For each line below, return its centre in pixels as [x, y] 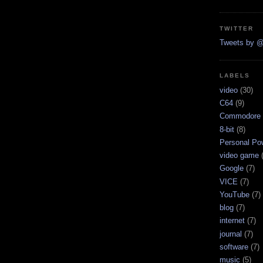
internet [232, 221]
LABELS [235, 76]
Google [232, 168]
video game [239, 156]
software [234, 247]
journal [231, 234]
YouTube [235, 194]
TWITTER [237, 28]
